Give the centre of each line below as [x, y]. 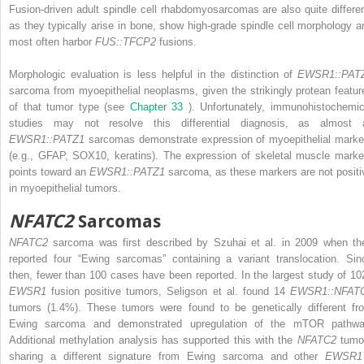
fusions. [178, 42]
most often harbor [52, 42]
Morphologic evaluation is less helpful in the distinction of [153, 75]
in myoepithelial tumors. [65, 188]
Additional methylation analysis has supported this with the [153, 340]
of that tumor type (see [69, 107]
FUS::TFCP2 [127, 42]
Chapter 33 [159, 107]
